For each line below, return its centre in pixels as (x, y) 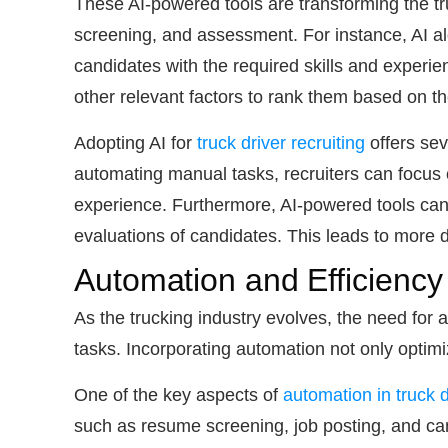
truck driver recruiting (281, 142)
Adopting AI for (135, 142)
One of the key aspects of (178, 394)
